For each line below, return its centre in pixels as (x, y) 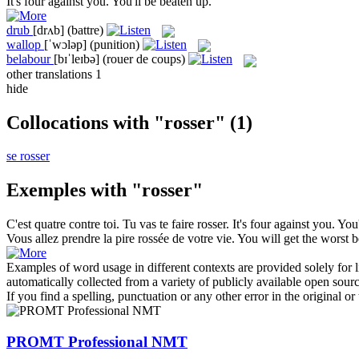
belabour (28, 59)
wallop (24, 44)
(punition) (115, 44)
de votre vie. (202, 239)
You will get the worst (294, 239)
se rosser (28, 156)
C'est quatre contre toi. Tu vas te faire (102, 224)
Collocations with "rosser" (116, 122)
